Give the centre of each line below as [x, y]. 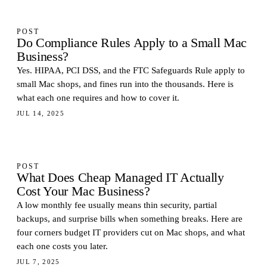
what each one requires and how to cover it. [98, 98]
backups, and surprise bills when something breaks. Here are [130, 219]
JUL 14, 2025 [41, 113]
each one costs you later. [62, 246]
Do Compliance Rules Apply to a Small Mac [132, 43]
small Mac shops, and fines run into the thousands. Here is [125, 84]
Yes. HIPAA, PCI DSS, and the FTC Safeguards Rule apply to [131, 70]
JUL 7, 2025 [38, 262]
